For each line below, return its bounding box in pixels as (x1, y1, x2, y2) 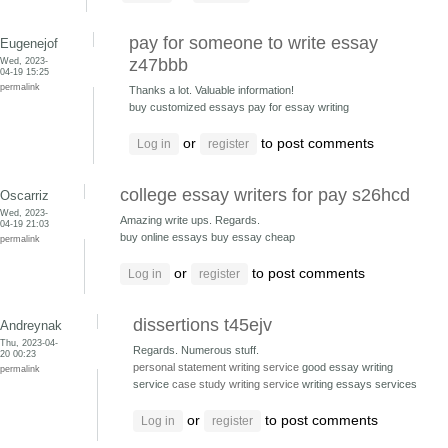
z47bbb (129, 55, 188, 75)
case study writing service (172, 378, 299, 390)
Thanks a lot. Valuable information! (129, 84, 294, 96)
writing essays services (299, 378, 417, 390)
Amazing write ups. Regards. (120, 214, 260, 226)
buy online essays (120, 231, 211, 243)
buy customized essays (129, 101, 248, 113)
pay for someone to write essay (129, 33, 378, 53)
